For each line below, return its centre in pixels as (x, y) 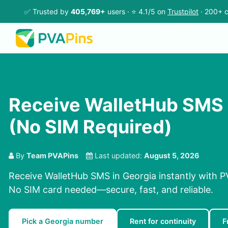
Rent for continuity (163, 221)
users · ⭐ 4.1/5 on (136, 11)
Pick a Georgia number (63, 221)
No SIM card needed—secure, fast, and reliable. (111, 190)
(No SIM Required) (90, 127)
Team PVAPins (52, 156)
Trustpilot (183, 11)
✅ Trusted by (48, 11)
